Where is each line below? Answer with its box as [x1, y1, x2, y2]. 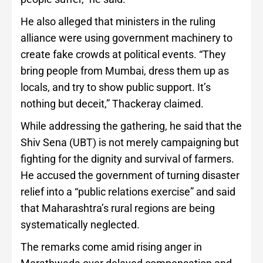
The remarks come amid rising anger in [21, 241, 202, 254]
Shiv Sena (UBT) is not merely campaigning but [21, 136, 239, 149]
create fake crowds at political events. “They [21, 48, 226, 61]
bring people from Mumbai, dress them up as [21, 65, 229, 77]
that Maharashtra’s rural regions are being [21, 202, 215, 215]
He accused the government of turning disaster [21, 169, 240, 182]
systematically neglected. [21, 218, 140, 231]
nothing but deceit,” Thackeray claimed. [21, 97, 204, 110]
